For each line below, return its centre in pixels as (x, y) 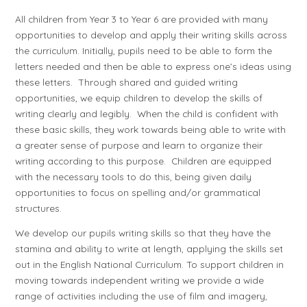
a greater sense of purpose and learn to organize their (139, 145)
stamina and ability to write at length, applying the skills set (149, 249)
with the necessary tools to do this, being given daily (134, 176)
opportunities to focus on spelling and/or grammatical (138, 192)
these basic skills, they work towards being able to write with (151, 129)
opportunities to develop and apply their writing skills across (151, 34)
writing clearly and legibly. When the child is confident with (147, 113)
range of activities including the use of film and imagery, (142, 296)
